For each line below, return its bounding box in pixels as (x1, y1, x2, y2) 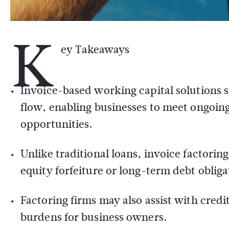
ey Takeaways (61, 41, 130, 57)
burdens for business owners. (20, 209, 167, 225)
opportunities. (20, 116, 93, 132)
